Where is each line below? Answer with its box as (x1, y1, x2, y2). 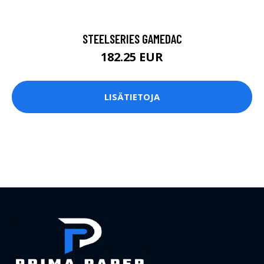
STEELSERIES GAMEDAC (82, 31, 182, 46)
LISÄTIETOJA (104, 91, 160, 103)
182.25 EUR (101, 48, 163, 65)
